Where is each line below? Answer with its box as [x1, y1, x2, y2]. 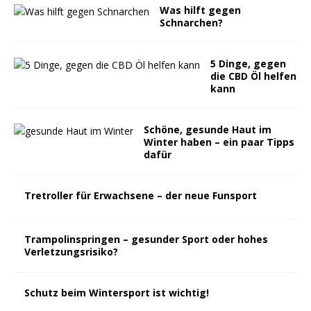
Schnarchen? [160, 16, 223, 29]
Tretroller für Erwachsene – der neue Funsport [24, 189, 257, 202]
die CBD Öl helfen [210, 69, 296, 83]
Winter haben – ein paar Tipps [144, 135, 294, 149]
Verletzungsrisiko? [24, 245, 118, 258]
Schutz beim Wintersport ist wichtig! [24, 286, 209, 299]
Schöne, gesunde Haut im [144, 123, 271, 136]
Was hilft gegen [160, 3, 241, 17]
